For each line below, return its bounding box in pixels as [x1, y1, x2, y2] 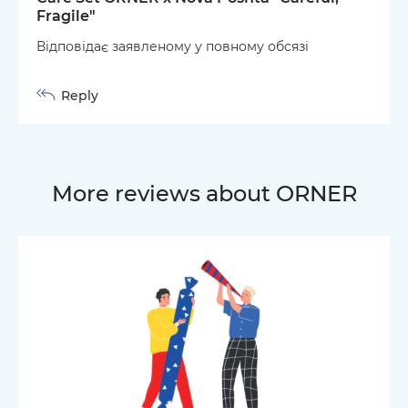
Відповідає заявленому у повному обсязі [36, 37, 309, 55]
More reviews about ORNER [51, 179, 357, 207]
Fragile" [36, 6, 96, 25]
